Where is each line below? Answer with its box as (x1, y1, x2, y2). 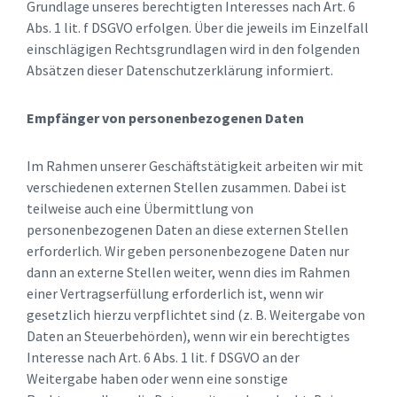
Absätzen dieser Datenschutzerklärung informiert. (27, 61, 333, 80)
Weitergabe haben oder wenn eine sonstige (27, 370, 288, 388)
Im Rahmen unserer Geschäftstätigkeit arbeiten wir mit (27, 157, 363, 175)
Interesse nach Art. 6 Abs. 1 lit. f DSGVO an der (27, 348, 300, 367)
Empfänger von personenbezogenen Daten (27, 109, 304, 128)
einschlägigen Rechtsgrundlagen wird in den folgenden (27, 40, 360, 58)
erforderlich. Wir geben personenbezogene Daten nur (27, 242, 349, 261)
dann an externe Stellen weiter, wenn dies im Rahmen (27, 263, 350, 282)
